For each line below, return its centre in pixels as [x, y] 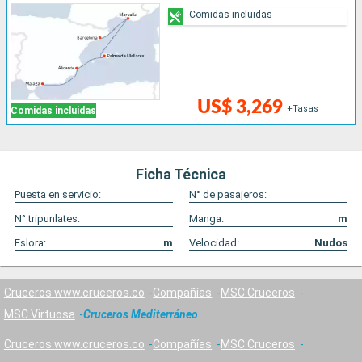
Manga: [206, 219]
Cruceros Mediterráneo [141, 315]
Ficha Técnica [181, 175]
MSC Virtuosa [39, 315]
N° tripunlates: [47, 219]
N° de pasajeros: [228, 195]
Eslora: [30, 243]
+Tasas [303, 109]
